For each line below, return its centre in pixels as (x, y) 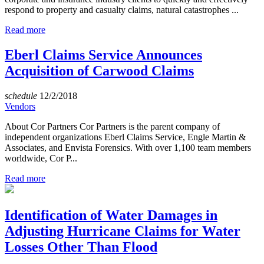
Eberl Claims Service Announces (103, 55)
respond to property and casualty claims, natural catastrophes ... (122, 10)
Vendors (20, 107)
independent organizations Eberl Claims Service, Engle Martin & (125, 137)
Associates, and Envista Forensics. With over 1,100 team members (128, 148)
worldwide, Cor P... (41, 159)
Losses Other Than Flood (81, 247)
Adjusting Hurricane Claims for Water (123, 231)
